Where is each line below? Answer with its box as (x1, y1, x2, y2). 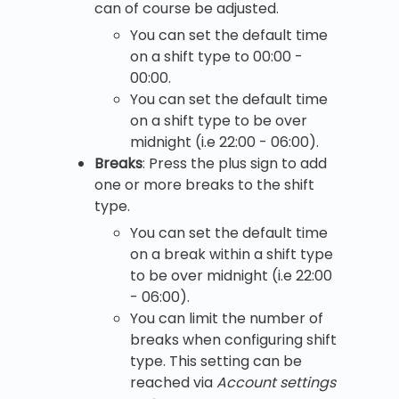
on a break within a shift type (130, 243, 333, 265)
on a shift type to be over (130, 110, 307, 131)
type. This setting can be (130, 350, 302, 371)
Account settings (216, 371, 336, 393)
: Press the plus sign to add (142, 152, 327, 174)
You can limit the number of (130, 307, 323, 329)
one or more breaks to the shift (94, 174, 314, 195)
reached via (130, 371, 216, 393)
